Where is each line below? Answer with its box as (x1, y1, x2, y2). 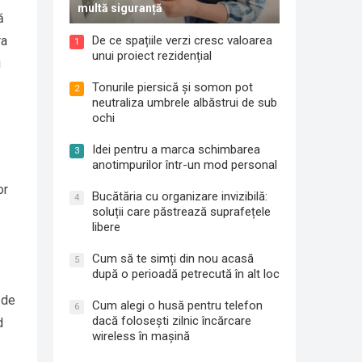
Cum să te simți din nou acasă (92, 250, 254, 266)
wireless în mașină (92, 328, 190, 343)
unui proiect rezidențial (92, 48, 212, 63)
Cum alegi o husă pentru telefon (92, 297, 263, 313)
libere (92, 219, 120, 234)
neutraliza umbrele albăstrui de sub (92, 95, 277, 110)
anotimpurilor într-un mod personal (92, 157, 277, 172)
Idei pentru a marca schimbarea (92, 141, 260, 157)
